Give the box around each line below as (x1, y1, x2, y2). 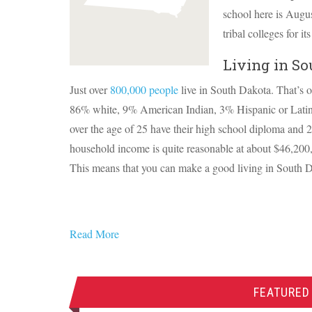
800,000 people (110, 82, 178, 97)
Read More (70, 226, 119, 241)
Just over (70, 82, 110, 97)
